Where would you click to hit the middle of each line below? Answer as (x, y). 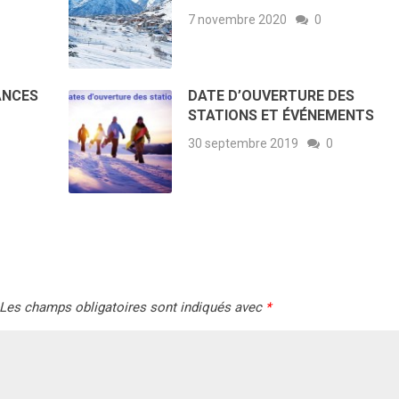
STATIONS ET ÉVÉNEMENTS (281, 116)
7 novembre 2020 (237, 19)
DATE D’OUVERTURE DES (271, 96)
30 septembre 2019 (243, 144)
